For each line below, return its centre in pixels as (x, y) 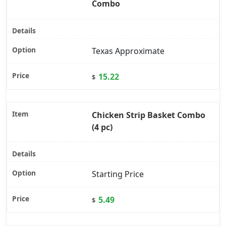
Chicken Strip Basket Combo (149, 115)
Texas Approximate (128, 51)
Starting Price (118, 174)
